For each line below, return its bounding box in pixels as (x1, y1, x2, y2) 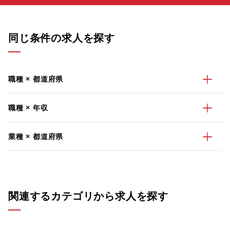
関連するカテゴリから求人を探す (8, 190, 168, 202)
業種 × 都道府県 (8, 132, 64, 141)
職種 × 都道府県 (8, 75, 64, 83)
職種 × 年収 (8, 104, 48, 112)
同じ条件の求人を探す (8, 32, 116, 44)
